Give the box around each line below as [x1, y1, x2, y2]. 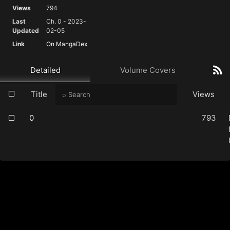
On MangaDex [46, 40, 88, 48]
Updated [12, 26, 40, 34]
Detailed [30, 65, 61, 75]
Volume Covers [120, 65, 176, 75]
